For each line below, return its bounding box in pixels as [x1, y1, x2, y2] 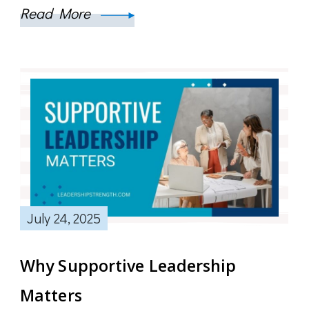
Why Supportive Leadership [20, 255, 237, 277]
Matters [20, 284, 82, 307]
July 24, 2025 [27, 209, 101, 228]
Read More [20, 3, 94, 23]
